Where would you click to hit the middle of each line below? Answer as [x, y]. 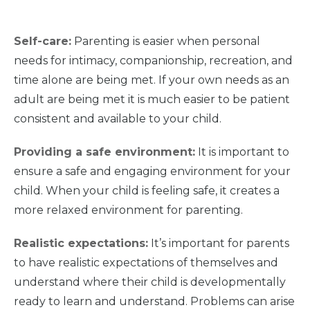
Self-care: [43, 41]
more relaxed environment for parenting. [128, 210]
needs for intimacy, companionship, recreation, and [153, 60]
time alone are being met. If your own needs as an [152, 80]
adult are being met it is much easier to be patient [152, 99]
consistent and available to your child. [118, 118]
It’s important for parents [219, 243]
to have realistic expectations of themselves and [146, 262]
